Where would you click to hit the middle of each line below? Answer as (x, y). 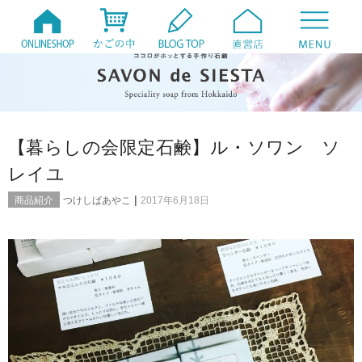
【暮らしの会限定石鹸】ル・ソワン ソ (175, 147)
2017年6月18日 (175, 200)
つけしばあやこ (97, 200)
